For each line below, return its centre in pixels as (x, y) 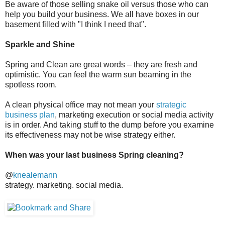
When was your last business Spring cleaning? (94, 155)
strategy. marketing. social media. (64, 185)
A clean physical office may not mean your (81, 104)
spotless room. (31, 84)
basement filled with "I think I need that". (76, 24)
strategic (171, 104)
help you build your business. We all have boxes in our (102, 14)
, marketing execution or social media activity (134, 115)
